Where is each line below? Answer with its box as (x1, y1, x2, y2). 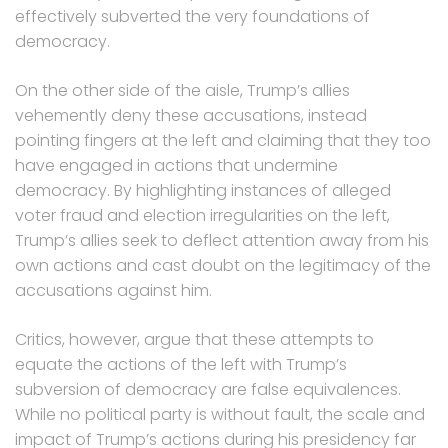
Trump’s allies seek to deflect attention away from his (15, 229, 429, 253)
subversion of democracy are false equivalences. (15, 378, 401, 402)
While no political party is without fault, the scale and (15, 403, 425, 427)
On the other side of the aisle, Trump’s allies (15, 79, 350, 103)
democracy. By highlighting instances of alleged (15, 179, 391, 203)
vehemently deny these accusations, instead (15, 104, 367, 128)
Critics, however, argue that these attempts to (15, 328, 374, 352)
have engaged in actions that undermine (15, 154, 338, 178)
